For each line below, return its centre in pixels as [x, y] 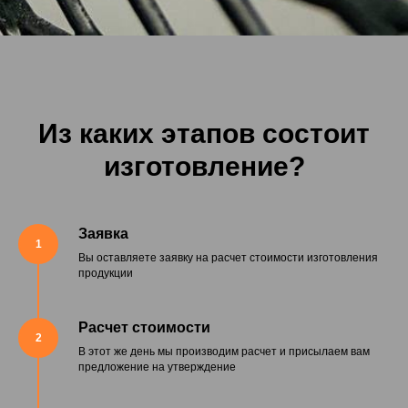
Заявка [103, 234]
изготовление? [204, 167]
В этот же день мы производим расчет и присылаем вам [224, 352]
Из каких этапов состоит [204, 134]
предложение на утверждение [157, 367]
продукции [106, 274]
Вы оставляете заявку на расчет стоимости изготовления [228, 258]
